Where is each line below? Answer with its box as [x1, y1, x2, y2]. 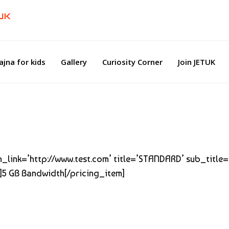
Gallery [61, 56, 87, 67]
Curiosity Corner [102, 56, 163, 67]
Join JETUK [178, 56, 215, 67]
